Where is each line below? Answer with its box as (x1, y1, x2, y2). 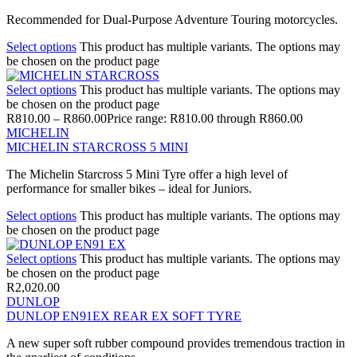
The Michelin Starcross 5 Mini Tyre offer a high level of (6, 167, 288, 181)
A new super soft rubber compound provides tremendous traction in (6, 335, 345, 350)
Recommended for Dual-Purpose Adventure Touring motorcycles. (6, 12, 338, 26)
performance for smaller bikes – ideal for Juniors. (6, 181, 252, 195)
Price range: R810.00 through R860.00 (107, 111, 303, 125)
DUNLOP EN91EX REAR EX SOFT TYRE (6, 308, 241, 323)
